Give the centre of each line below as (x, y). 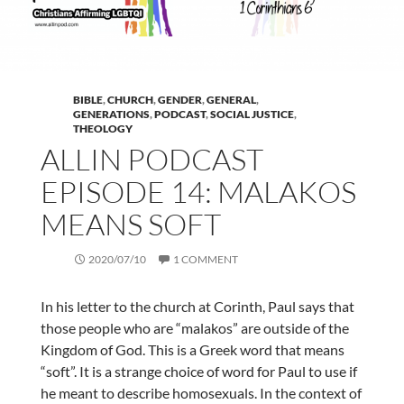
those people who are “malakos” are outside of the (194, 328)
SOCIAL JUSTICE (252, 115)
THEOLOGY (102, 129)
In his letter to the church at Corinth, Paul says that (197, 307)
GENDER (179, 100)
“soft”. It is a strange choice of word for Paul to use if (198, 372)
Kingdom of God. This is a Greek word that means (192, 350)
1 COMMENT (205, 260)
